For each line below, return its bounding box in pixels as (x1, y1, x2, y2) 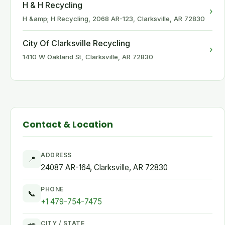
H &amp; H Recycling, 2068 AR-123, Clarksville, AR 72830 (23, 15, 205, 23)
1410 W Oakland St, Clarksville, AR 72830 (23, 53, 153, 61)
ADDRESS (41, 151, 72, 159)
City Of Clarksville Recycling (23, 38, 130, 48)
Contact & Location (23, 119, 113, 131)
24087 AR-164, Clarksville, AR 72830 (41, 163, 168, 172)
